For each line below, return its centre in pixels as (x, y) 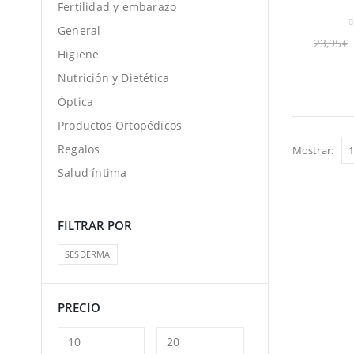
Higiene (79, 55)
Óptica (76, 102)
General (79, 31)
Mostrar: (313, 150)
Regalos (79, 149)
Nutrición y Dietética (114, 78)
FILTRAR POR (95, 226)
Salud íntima (92, 173)
